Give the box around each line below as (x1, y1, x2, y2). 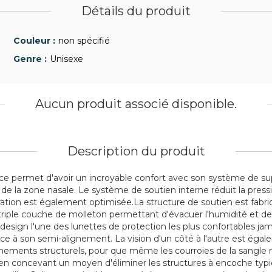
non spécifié (58, 35, 110, 46)
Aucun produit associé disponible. (35, 97, 237, 111)
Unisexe (50, 53, 83, 64)
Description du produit (67, 144, 205, 158)
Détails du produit (81, 4, 191, 18)
